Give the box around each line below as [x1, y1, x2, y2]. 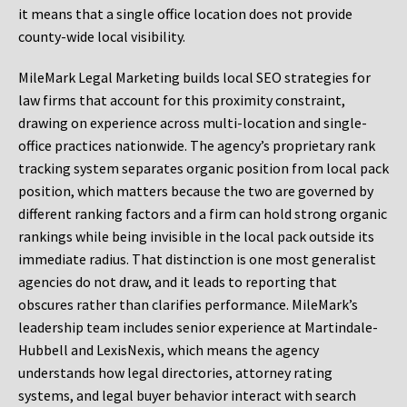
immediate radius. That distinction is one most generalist [18, 250, 376, 269]
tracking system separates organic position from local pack [18, 159, 389, 178]
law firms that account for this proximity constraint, [18, 91, 345, 110]
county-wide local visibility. [18, 27, 185, 46]
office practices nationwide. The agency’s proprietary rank [18, 136, 375, 155]
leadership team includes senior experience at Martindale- [18, 318, 378, 337]
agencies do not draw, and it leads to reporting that [18, 273, 337, 292]
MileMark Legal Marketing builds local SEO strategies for [18, 68, 371, 87]
